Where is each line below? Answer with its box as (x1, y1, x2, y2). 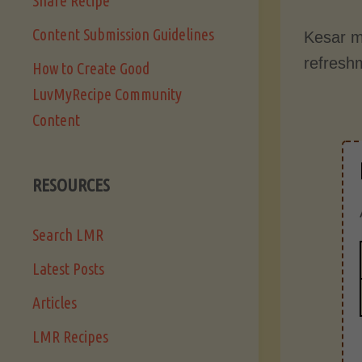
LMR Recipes (32, 327, 108, 347)
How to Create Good (32, 59, 149, 78)
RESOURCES (32, 175, 110, 196)
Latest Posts (32, 259, 104, 279)
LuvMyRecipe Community (32, 85, 182, 104)
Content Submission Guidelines (32, 25, 214, 44)
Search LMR (32, 225, 103, 245)
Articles (32, 293, 77, 313)
